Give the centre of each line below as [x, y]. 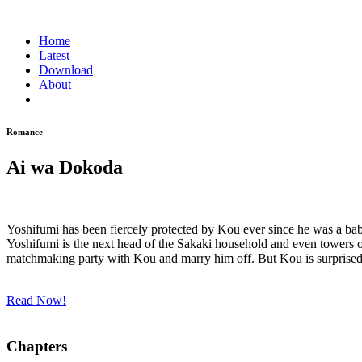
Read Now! [36, 300]
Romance [25, 131]
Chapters [37, 346]
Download [66, 70]
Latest [54, 55]
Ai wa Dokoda [65, 167]
